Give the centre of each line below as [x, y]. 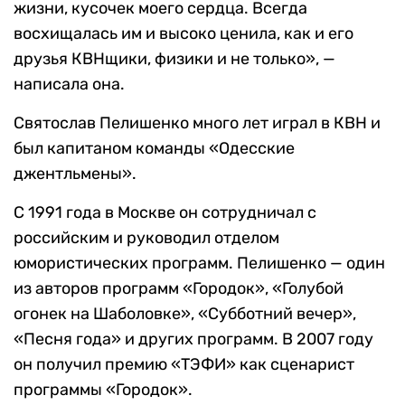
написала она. [69, 85]
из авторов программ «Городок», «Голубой [179, 289]
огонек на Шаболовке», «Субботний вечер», [185, 314]
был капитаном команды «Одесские [154, 149]
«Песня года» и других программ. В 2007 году [193, 339]
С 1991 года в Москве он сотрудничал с [165, 213]
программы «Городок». [103, 390]
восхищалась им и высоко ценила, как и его [184, 34]
